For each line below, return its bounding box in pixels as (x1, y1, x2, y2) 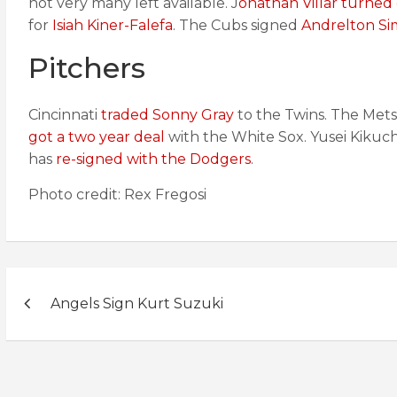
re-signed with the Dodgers (52, 151, 251, 167)
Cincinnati (28, 106, 101, 123)
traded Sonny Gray (101, 106, 234, 123)
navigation (5, 304, 160, 339)
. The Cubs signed (173, 17, 301, 34)
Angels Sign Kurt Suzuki (51, 295, 223, 312)
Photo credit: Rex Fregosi (28, 186, 206, 203)
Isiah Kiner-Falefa (49, 17, 173, 34)
